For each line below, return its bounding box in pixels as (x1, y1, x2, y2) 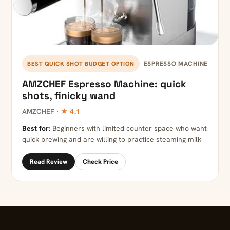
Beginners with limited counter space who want (50, 124, 207, 133)
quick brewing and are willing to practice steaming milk (22, 135, 201, 144)
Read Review (30, 157, 67, 166)
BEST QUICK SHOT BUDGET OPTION (27, 60, 135, 68)
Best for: (22, 124, 50, 133)
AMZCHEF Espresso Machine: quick (22, 78, 186, 91)
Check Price (83, 157, 118, 166)
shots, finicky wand (22, 89, 116, 103)
